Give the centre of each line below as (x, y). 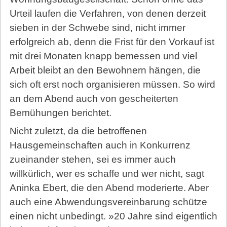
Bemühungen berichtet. (60, 112)
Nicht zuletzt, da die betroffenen (78, 131)
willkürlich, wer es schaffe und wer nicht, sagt (107, 173)
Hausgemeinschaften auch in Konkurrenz (100, 145)
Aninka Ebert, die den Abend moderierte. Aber (109, 187)
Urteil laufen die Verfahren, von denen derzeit (107, 13)
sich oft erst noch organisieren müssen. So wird (112, 84)
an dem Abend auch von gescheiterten (94, 98)
